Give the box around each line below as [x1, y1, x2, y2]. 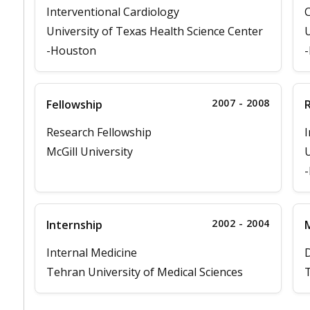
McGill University [46, 144, 133, 160]
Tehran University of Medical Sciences [46, 264, 243, 280]
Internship [46, 217, 102, 233]
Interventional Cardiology [46, 4, 179, 20]
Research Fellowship [46, 125, 152, 140]
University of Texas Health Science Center [46, 24, 263, 39]
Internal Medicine [46, 245, 137, 261]
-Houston [46, 43, 96, 59]
